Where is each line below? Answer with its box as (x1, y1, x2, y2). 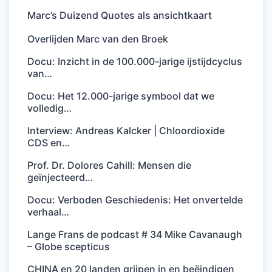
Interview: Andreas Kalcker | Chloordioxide (27, 124, 225, 137)
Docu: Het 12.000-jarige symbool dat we (27, 89, 214, 102)
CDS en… (27, 136, 70, 149)
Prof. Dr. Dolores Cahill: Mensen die (27, 158, 191, 171)
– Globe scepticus (27, 240, 110, 253)
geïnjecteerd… (27, 171, 93, 183)
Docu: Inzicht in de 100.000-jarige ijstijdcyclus (27, 55, 242, 67)
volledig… (27, 101, 72, 114)
